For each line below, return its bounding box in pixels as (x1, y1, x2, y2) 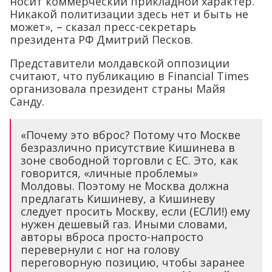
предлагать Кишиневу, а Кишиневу (21, 191, 215, 206)
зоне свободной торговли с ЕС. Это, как (21, 152, 238, 168)
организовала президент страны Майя (10, 81, 225, 96)
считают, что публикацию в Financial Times (10, 68, 249, 83)
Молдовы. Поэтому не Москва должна (21, 178, 229, 193)
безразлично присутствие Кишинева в (21, 140, 235, 155)
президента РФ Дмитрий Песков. (10, 32, 193, 47)
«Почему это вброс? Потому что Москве (21, 127, 240, 142)
